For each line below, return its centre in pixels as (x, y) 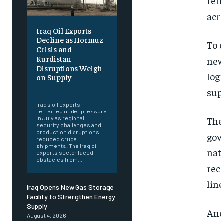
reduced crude (57, 139)
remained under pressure (72, 111)
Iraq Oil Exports (64, 30)
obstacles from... (59, 160)
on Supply (54, 77)
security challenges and (69, 125)
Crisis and (54, 49)
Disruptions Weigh (69, 68)
